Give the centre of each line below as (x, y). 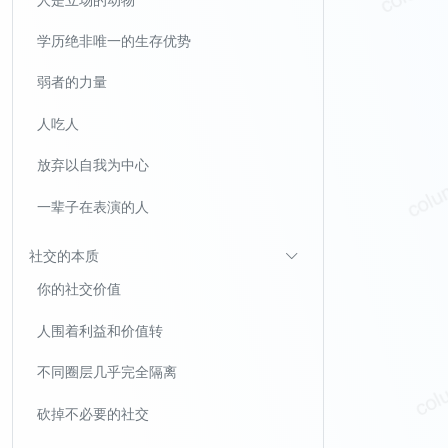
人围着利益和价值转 (100, 330)
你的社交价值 (79, 289)
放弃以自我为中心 (93, 165)
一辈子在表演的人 (93, 206)
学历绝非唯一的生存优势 (114, 40)
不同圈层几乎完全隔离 (107, 372)
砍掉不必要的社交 (93, 413)
